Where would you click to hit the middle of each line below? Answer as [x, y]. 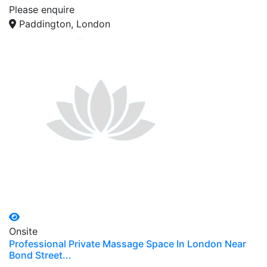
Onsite [23, 232]
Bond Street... [40, 255]
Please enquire [42, 10]
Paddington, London [65, 24]
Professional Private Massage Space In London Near [128, 244]
